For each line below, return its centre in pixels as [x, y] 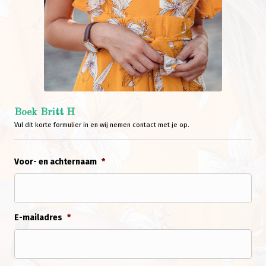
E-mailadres [38, 218]
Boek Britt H [45, 113]
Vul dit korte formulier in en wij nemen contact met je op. [102, 125]
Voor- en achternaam [56, 162]
